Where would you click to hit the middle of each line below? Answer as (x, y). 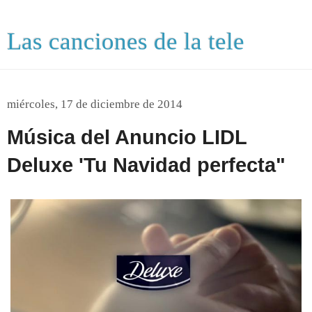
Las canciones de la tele (126, 41)
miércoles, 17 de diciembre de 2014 (95, 104)
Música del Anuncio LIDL (127, 137)
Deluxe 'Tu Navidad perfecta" (146, 165)
